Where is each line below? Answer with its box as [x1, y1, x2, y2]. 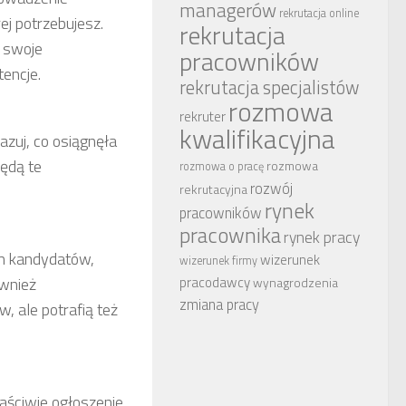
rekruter [179, 106, 226, 128]
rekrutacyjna [179, 179, 247, 199]
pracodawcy [179, 272, 250, 294]
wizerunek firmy [179, 252, 257, 270]
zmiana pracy [179, 293, 259, 316]
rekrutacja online [279, 5, 359, 23]
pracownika [179, 219, 281, 252]
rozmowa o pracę [179, 158, 264, 176]
